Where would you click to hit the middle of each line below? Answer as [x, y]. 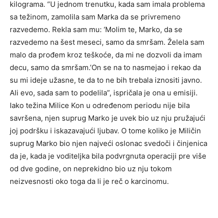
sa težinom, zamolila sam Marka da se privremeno [95, 17]
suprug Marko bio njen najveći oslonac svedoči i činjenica [109, 144]
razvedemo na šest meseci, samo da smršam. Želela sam [107, 42]
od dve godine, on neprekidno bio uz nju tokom [91, 169]
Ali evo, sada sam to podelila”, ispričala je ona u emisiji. [104, 93]
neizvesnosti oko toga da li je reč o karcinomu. [89, 182]
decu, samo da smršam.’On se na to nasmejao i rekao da [105, 68]
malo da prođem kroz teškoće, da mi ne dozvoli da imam [106, 55]
